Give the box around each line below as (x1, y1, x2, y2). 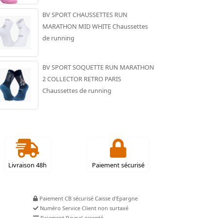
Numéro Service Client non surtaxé (38, 204, 128, 212)
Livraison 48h (8, 161, 47, 170)
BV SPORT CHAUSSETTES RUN (42, 10, 127, 19)
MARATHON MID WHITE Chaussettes (42, 22, 148, 31)
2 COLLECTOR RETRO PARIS (42, 74, 121, 84)
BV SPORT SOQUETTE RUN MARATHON (42, 63, 154, 72)
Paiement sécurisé (91, 161, 145, 170)
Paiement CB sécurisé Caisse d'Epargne (95, 195, 138, 202)
